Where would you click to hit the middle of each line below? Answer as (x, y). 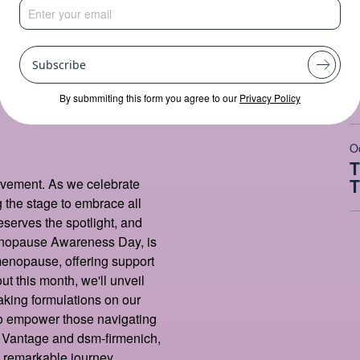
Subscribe (59, 64)
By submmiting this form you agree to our (149, 98)
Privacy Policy (270, 98)
